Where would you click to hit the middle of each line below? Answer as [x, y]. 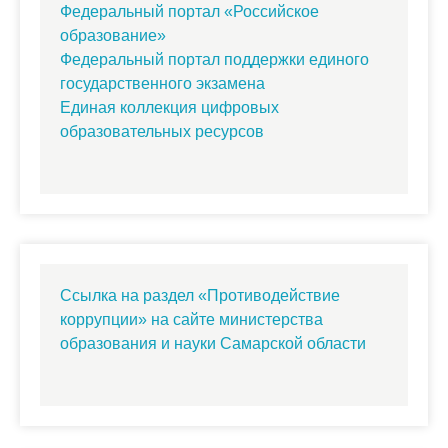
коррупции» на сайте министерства [191, 320]
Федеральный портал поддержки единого [214, 60]
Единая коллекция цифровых [169, 108]
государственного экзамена [162, 84]
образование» [113, 36]
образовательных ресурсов [162, 132]
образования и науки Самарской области [213, 344]
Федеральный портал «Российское [189, 12]
